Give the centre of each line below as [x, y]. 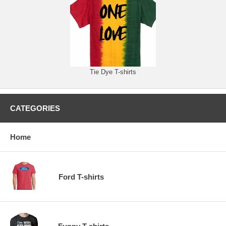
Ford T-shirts [81, 177]
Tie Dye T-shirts [113, 72]
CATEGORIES [35, 108]
